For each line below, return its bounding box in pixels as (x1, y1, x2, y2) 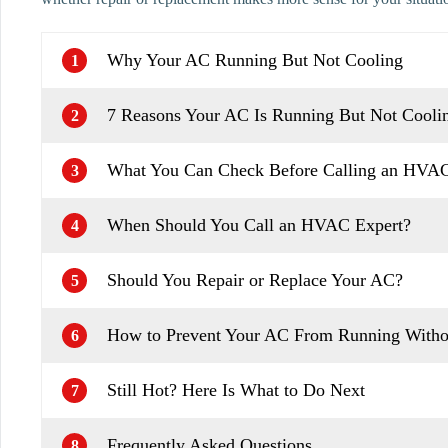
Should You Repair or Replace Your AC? (107, 270, 403, 291)
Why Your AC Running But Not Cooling (107, 50, 403, 71)
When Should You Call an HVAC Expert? (107, 215, 411, 236)
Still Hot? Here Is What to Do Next (107, 380, 365, 401)
